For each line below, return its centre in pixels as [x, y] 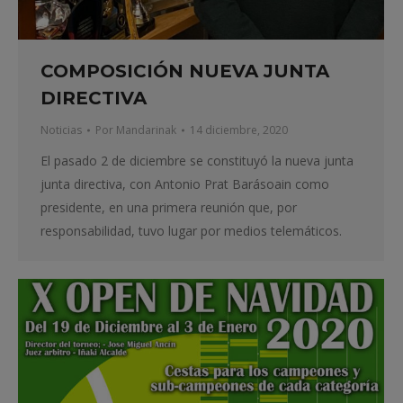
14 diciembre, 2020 [239, 130]
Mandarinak [146, 130]
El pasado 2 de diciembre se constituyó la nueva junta [197, 161]
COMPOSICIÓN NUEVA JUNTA [185, 72]
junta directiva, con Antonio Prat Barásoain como [185, 184]
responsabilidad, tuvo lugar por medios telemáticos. [191, 231]
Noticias [61, 130]
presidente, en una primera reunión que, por [169, 208]
